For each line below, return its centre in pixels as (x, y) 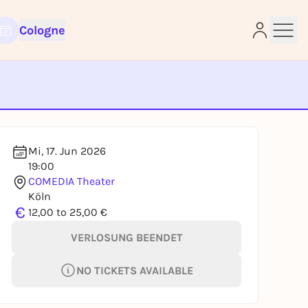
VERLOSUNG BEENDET (126, 237)
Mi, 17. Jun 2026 (67, 151)
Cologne (42, 30)
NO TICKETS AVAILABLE (135, 270)
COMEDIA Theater (71, 181)
